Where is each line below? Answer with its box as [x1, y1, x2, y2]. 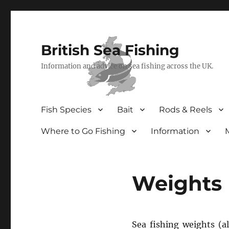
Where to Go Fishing [41, 126, 126, 136]
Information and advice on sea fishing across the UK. [41, 62, 214, 71]
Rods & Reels [159, 104, 213, 114]
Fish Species [41, 104, 92, 114]
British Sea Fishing [41, 41, 180, 59]
